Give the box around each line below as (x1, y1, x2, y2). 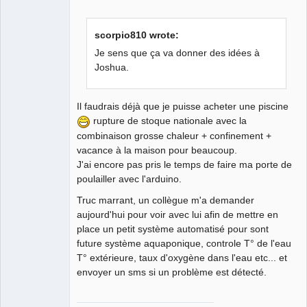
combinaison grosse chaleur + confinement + (77, 130, 271, 142)
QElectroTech (8, 77, 58, 87)
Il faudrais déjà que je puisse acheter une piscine (77, 101, 288, 112)
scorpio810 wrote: (95, 29, 180, 41)
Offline (18, 111, 45, 122)
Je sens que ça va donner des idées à (95, 47, 260, 59)
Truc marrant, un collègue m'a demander (77, 195, 254, 206)
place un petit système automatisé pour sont (77, 223, 269, 235)
